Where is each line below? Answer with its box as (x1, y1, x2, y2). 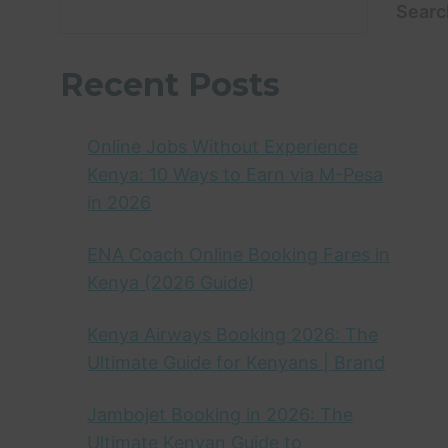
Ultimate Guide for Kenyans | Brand (87, 351, 386, 373)
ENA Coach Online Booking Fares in (87, 243, 391, 265)
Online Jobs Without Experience (87, 135, 359, 157)
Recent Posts (60, 64, 281, 104)
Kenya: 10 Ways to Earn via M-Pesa (87, 163, 384, 185)
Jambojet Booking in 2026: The (87, 403, 354, 425)
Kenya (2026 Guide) (87, 271, 256, 293)
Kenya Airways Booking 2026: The (87, 323, 379, 345)
